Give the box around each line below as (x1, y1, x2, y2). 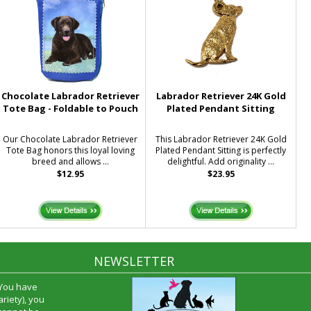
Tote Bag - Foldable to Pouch (2, 102, 138, 115)
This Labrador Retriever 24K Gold (155, 133, 287, 145)
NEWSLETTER (93, 253, 174, 269)
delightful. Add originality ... (167, 155, 275, 167)
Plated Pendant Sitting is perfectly (155, 144, 287, 156)
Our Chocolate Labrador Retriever (3, 133, 138, 145)
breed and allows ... (31, 155, 109, 167)
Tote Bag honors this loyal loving (6, 144, 135, 156)
